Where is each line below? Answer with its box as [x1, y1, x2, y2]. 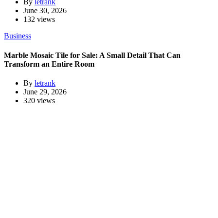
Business [4, 32, 31, 40]
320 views [23, 96, 55, 105]
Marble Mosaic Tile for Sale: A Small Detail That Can [4, 51, 181, 59]
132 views [23, 15, 55, 24]
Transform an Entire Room [4, 59, 94, 68]
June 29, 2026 [23, 87, 67, 96]
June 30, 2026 [23, 6, 67, 15]
